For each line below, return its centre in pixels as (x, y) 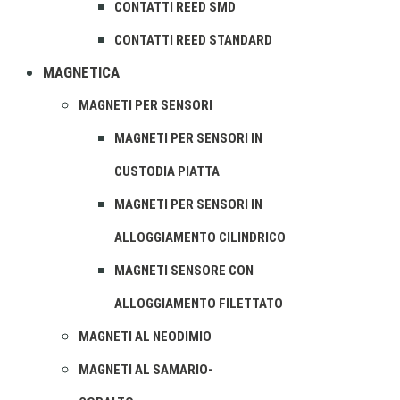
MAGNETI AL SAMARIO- (146, 370)
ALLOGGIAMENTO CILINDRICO (200, 237)
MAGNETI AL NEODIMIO (145, 337)
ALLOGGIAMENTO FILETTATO (199, 304)
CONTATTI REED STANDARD (193, 40)
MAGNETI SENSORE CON (184, 271)
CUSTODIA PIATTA (167, 171)
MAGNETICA (81, 72)
